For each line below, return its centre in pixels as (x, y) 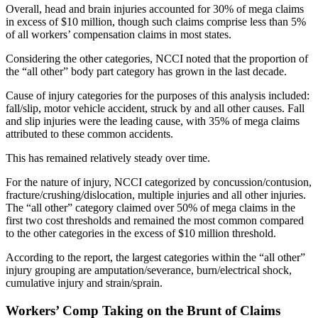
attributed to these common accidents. (89, 133)
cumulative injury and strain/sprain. (84, 283)
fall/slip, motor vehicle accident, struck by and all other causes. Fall (155, 108)
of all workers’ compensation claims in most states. (119, 34)
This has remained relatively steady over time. (108, 158)
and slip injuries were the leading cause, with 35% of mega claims (153, 121)
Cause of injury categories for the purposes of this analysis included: (158, 95)
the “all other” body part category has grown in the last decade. (146, 71)
